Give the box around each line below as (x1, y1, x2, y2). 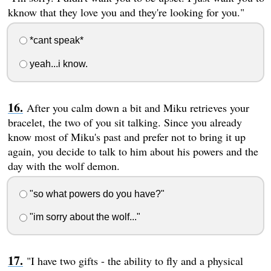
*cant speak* (27, 35, 83, 45)
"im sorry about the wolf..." (27, 212, 140, 223)
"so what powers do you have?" (27, 188, 165, 199)
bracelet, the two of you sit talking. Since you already (7, 114, 242, 129)
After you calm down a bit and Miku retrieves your (26, 100, 249, 115)
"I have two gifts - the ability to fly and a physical (26, 253, 243, 269)
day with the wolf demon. (7, 158, 120, 173)
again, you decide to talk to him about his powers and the (7, 143, 258, 158)
